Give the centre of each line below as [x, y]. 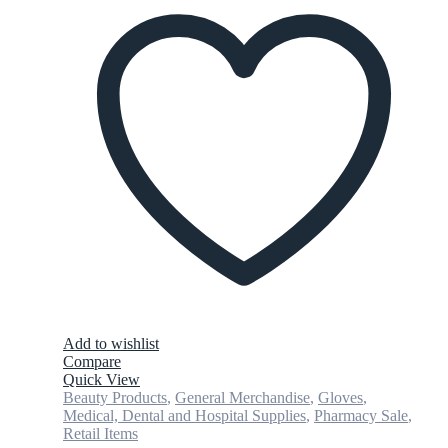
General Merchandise [242, 397]
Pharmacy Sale [361, 415]
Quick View [101, 379]
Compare [92, 361]
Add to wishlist [111, 343]
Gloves [340, 397]
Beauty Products [115, 397]
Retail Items [100, 433]
